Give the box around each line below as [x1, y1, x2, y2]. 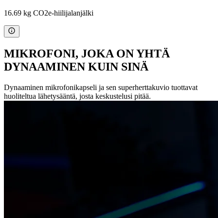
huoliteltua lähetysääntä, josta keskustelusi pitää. [4, 91, 151, 100]
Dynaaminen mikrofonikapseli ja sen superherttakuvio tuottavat [4, 83, 198, 91]
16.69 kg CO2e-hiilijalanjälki [4, 9, 93, 18]
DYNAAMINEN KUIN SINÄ [4, 60, 148, 73]
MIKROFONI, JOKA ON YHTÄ [4, 47, 170, 60]
